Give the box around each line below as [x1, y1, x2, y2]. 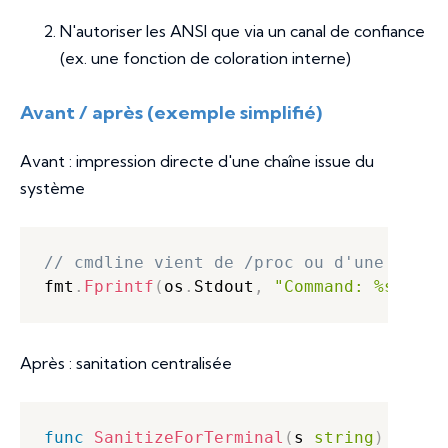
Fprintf [84, 277, 154, 297]
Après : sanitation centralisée [20, 353, 232, 374]
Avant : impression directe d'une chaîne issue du [20, 151, 374, 172]
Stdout [194, 277, 254, 297]
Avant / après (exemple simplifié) [20, 101, 322, 125]
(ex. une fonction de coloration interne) [60, 48, 351, 69]
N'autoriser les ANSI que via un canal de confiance [60, 21, 425, 42]
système [20, 178, 85, 199]
